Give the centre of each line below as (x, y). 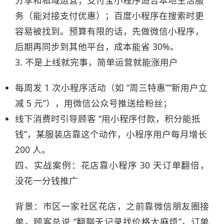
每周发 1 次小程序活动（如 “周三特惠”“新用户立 (111, 87)
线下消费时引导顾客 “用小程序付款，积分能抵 (108, 118)
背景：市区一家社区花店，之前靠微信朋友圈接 (112, 206)
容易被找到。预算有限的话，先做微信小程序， (109, 31)
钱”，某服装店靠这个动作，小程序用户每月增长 (111, 134)
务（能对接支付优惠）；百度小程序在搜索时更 (109, 15)
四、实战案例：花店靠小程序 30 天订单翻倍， (112, 165)
